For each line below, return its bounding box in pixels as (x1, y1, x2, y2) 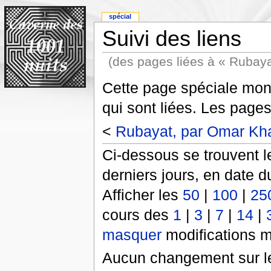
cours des (102, 206, 173, 224)
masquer (102, 226, 162, 244)
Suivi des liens (102, 27, 241, 51)
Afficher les (102, 186, 183, 204)
